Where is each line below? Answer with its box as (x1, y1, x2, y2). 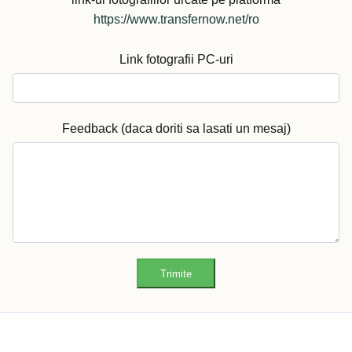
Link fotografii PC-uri (119, 53, 233, 67)
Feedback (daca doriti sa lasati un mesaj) (61, 122, 291, 136)
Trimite (160, 267, 192, 280)
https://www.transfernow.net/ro (93, 13, 259, 27)
